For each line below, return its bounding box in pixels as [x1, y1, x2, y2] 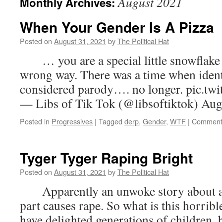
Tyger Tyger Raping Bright [20, 148, 193, 168]
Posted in [20, 116, 50, 126]
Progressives [52, 116, 93, 126]
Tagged [99, 116, 122, 126]
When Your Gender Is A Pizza [20, 17, 214, 37]
